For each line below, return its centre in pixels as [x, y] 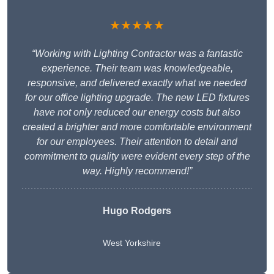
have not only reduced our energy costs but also [137, 113]
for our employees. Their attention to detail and [137, 142]
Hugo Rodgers [137, 211]
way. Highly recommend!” [137, 171]
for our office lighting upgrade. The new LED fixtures [137, 98]
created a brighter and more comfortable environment [137, 127]
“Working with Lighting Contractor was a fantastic [137, 54]
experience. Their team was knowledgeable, [137, 68]
